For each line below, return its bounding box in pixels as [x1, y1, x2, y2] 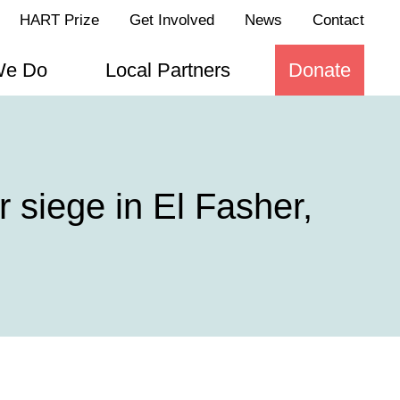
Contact [312, 12, 364, 29]
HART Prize [20, 12, 99, 29]
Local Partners [105, 59, 230, 81]
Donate [288, 59, 351, 81]
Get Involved [129, 12, 214, 29]
